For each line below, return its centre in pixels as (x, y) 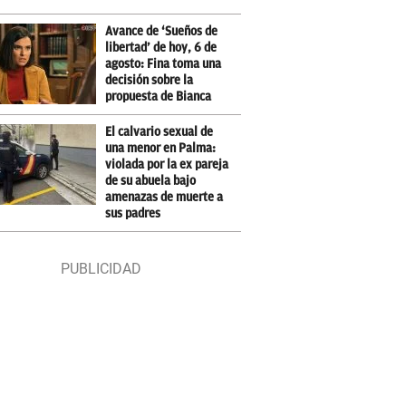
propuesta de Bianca (159, 97)
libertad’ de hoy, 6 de (161, 48)
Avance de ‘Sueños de (162, 31)
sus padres (133, 213)
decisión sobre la (150, 80)
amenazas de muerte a (164, 197)
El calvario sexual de (159, 132)
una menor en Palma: (161, 148)
